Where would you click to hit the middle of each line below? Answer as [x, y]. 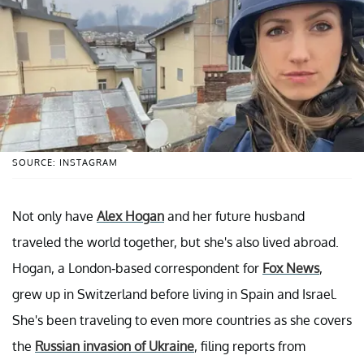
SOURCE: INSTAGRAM [65, 162]
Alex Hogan [130, 216]
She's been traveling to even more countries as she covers [182, 320]
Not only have [54, 216]
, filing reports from [250, 346]
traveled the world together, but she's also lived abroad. [175, 242]
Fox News [291, 268]
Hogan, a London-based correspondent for [137, 268]
